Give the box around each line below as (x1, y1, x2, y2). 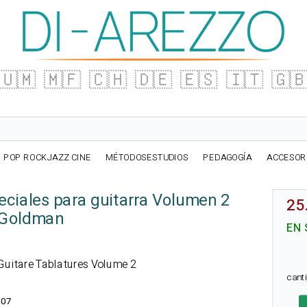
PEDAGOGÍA (203, 151, 252, 164)
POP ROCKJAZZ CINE (3, 151, 91, 164)
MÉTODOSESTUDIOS (105, 151, 189, 164)
